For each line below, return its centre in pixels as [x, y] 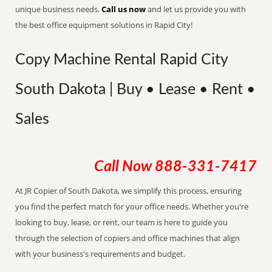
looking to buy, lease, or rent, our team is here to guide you [122, 222]
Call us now [124, 9]
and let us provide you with [196, 9]
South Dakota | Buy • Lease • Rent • [136, 90]
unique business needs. [59, 9]
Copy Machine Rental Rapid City [122, 60]
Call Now [124, 167]
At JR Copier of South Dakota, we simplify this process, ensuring [129, 191]
